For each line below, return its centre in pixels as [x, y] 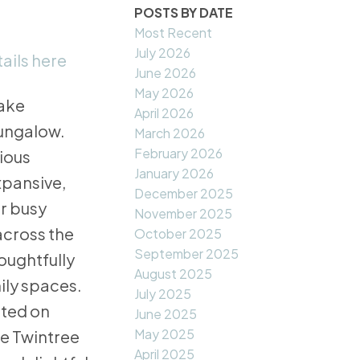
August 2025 [174, 274]
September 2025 [187, 254]
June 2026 [166, 73]
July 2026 [163, 53]
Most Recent [174, 33]
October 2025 [178, 234]
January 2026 [174, 174]
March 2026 [170, 133]
